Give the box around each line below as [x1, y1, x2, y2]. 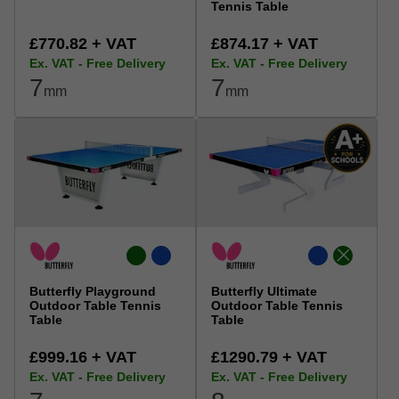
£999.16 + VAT [29, 347, 136, 366]
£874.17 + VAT [211, 35, 318, 53]
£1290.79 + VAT [211, 347, 327, 366]
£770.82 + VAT [29, 35, 136, 53]
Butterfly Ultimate [211, 283, 317, 298]
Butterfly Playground [29, 283, 156, 298]
